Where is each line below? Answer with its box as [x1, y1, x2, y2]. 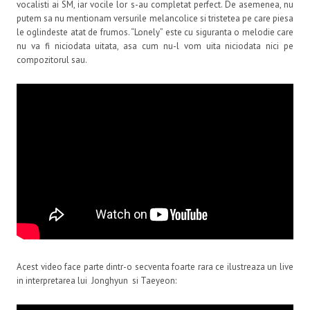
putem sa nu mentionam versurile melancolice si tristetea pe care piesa [17, 12, 293, 25]
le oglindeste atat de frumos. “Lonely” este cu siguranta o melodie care [17, 26, 293, 39]
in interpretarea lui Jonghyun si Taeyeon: [17, 275, 176, 287]
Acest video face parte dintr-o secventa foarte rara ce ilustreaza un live [17, 261, 293, 273]
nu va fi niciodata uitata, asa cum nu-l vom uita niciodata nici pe [17, 40, 293, 53]
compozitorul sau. [17, 54, 87, 66]
